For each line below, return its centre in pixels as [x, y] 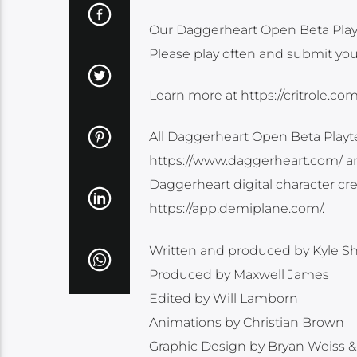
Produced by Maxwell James [239, 274]
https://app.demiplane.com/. [236, 209]
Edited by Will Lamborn [223, 298]
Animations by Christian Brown [246, 322]
